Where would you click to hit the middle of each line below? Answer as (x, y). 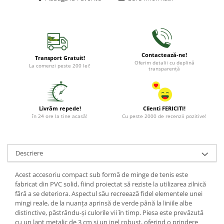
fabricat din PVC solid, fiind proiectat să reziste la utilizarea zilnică (110, 184)
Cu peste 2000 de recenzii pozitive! (164, 116)
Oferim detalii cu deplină (164, 62)
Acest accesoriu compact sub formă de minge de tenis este (101, 174)
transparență (164, 68)
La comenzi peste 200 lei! (60, 65)
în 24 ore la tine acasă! (60, 116)
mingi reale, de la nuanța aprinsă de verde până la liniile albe (103, 203)
